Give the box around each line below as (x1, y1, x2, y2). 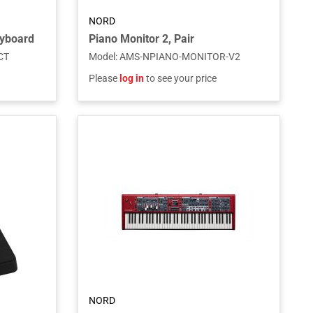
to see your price (143, 73, 217, 84)
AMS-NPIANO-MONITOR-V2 (119, 51, 240, 62)
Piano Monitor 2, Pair (88, 32, 194, 45)
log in (119, 73, 144, 84)
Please (88, 73, 119, 84)
